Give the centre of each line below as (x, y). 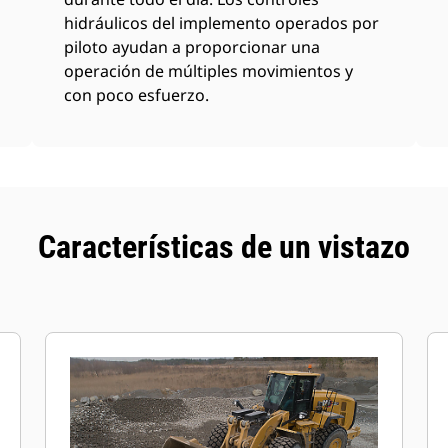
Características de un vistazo (224, 247)
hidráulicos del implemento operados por (222, 23)
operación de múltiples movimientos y (209, 71)
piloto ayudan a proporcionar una (192, 47)
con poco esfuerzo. (137, 95)
